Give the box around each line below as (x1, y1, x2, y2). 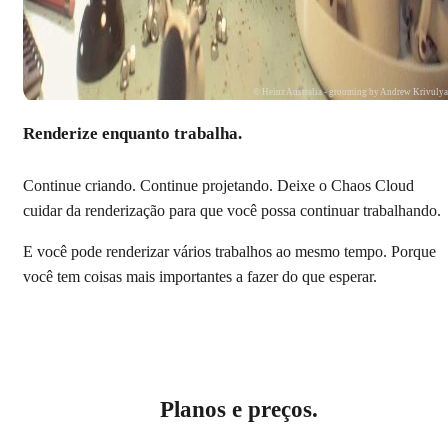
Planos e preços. (160, 396, 318, 423)
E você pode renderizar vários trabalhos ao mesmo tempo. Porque (23, 242, 436, 261)
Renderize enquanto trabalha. (23, 123, 242, 143)
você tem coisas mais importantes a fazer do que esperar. (23, 267, 377, 286)
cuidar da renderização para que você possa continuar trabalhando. (23, 201, 441, 220)
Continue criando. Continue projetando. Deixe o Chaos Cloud (23, 176, 414, 195)
